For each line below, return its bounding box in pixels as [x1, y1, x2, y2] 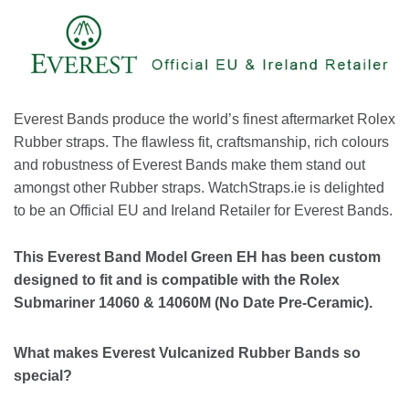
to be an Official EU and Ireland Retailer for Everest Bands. [14, 203, 393, 219]
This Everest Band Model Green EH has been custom [14, 249, 381, 266]
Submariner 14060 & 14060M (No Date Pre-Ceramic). [14, 295, 372, 311]
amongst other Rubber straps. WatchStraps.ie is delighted [14, 180, 384, 196]
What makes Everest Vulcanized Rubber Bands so [14, 345, 361, 362]
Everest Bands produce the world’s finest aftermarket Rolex [14, 111, 395, 128]
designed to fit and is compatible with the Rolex [14, 272, 340, 288]
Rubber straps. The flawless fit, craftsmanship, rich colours [14, 134, 389, 151]
